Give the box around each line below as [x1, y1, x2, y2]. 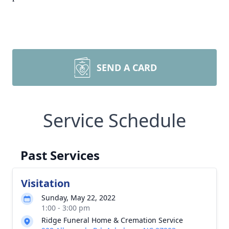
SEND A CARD [97, 61, 157, 74]
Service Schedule [43, 108, 186, 133]
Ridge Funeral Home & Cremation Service [41, 215, 183, 225]
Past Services [20, 147, 100, 164]
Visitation [21, 176, 70, 190]
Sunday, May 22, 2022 [41, 193, 116, 202]
